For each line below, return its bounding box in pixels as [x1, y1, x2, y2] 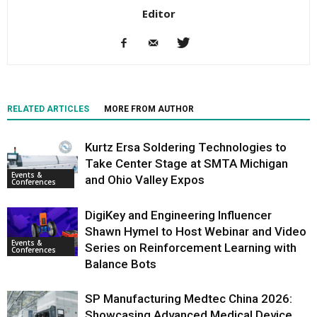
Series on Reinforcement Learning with [85, 241, 296, 255]
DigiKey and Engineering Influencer [85, 208, 272, 222]
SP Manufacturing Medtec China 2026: [85, 292, 292, 306]
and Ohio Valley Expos [85, 173, 204, 187]
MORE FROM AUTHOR [104, 104, 194, 114]
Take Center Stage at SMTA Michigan [85, 156, 288, 171]
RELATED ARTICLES [7, 104, 89, 114]
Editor [142, 6, 175, 21]
